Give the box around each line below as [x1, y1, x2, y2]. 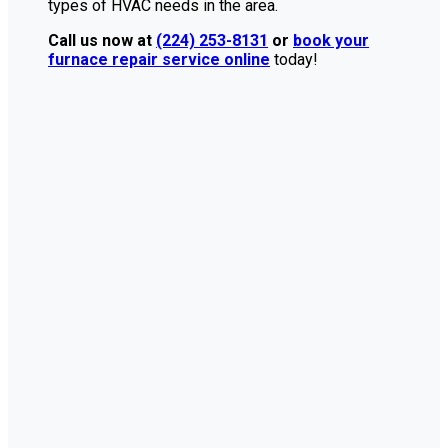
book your [293, 30, 369, 50]
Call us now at [48, 30, 156, 50]
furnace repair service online [48, 49, 270, 69]
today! [270, 49, 318, 69]
